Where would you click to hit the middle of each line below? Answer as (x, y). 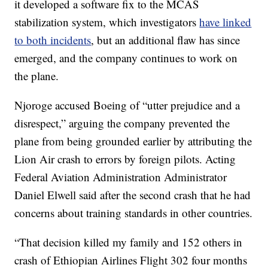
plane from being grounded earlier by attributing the (133, 141)
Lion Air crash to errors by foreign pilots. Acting (125, 159)
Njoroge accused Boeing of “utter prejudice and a (127, 105)
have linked (226, 22)
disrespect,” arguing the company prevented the (122, 123)
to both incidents (53, 40)
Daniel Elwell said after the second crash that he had (133, 195)
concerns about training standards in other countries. (134, 213)
